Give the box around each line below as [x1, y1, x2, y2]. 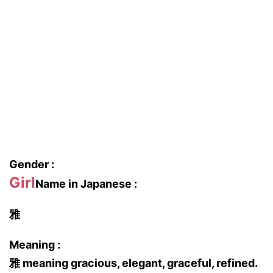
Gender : [9, 158, 54, 171]
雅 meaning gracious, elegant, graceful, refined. [9, 257, 258, 269]
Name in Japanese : [35, 177, 137, 190]
